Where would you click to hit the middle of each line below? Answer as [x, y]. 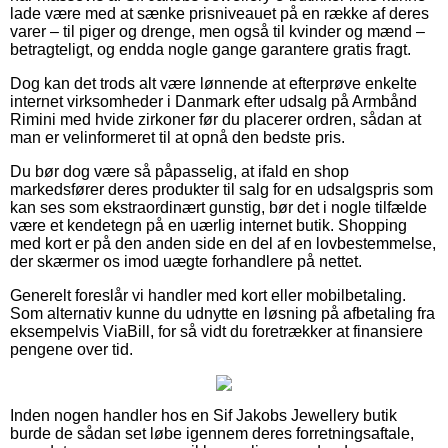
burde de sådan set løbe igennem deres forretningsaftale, [212, 433]
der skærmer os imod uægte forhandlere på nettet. [186, 261]
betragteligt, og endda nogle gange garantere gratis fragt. [210, 49]
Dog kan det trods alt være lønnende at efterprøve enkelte [213, 83]
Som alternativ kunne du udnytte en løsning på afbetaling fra [222, 313]
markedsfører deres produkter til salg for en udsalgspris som [221, 189]
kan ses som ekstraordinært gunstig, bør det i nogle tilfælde [218, 207]
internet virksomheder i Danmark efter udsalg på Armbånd [213, 101]
